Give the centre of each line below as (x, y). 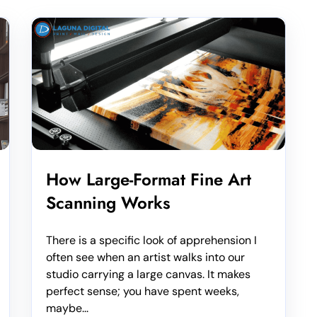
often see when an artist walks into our (145, 258)
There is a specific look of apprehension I (151, 241)
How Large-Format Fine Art (149, 180)
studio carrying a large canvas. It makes (148, 275)
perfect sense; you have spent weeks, (143, 292)
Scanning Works (108, 203)
